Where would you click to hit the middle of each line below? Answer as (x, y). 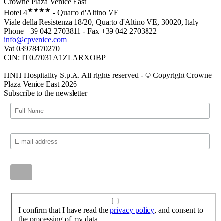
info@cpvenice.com (35, 39)
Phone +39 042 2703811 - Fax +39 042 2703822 (80, 31)
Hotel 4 (16, 13)
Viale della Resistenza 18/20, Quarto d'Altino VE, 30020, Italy (101, 22)
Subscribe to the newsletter (46, 93)
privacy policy (132, 210)
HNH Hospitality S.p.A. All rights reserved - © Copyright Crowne (108, 75)
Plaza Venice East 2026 (40, 84)
